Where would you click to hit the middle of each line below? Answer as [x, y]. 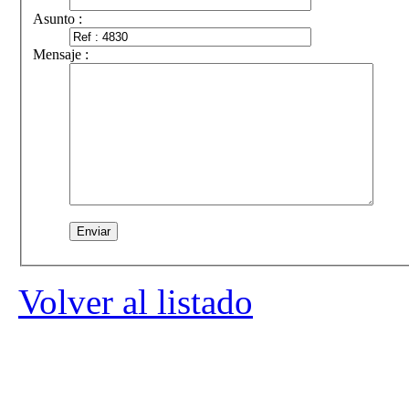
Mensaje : [61, 54]
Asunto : [58, 18]
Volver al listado [136, 301]
